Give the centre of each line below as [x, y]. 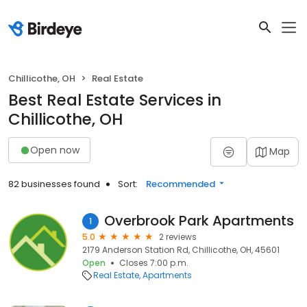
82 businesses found [54, 184]
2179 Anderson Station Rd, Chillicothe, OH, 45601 [181, 250]
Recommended [181, 184]
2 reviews [178, 237]
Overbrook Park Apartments [199, 221]
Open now [55, 150]
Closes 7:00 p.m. [154, 263]
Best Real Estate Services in [115, 100]
